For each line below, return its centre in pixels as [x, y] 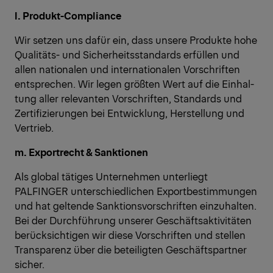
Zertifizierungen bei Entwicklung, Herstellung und [129, 113]
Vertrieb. [34, 128]
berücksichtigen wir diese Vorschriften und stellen [130, 235]
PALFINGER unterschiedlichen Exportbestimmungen [136, 191]
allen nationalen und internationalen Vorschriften [127, 69]
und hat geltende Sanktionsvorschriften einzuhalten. [136, 206]
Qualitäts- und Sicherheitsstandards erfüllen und [127, 55]
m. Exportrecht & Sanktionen [81, 152]
